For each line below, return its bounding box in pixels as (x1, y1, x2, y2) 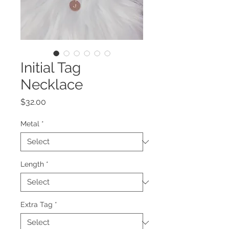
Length (20, 160, 44, 168)
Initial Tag (20, 59, 81, 76)
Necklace (20, 76, 83, 93)
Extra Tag (20, 200, 53, 209)
